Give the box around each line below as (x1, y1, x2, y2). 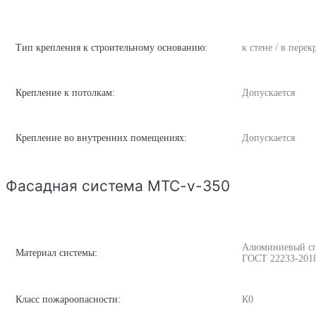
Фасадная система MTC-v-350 (6, 176, 230, 195)
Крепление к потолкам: (16, 87, 115, 98)
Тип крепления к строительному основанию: (16, 42, 207, 53)
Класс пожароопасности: (16, 294, 121, 305)
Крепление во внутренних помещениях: (16, 132, 187, 143)
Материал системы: (16, 248, 97, 259)
